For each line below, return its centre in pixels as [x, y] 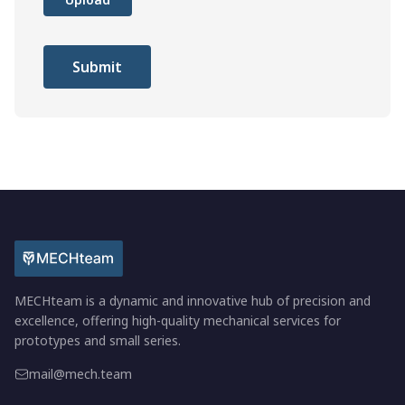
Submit [97, 67]
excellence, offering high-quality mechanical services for [178, 320]
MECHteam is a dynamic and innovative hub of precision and [193, 301]
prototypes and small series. [98, 340]
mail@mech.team [80, 374]
